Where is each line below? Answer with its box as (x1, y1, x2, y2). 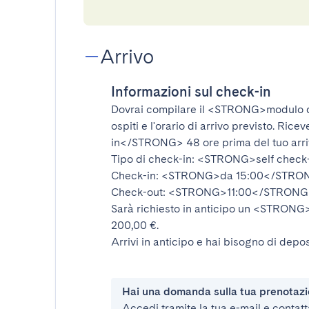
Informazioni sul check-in (111, 83, 271, 100)
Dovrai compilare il (111, 103, 208, 116)
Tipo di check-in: (111, 152, 197, 166)
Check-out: (111, 186, 168, 199)
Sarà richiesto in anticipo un (111, 202, 253, 215)
